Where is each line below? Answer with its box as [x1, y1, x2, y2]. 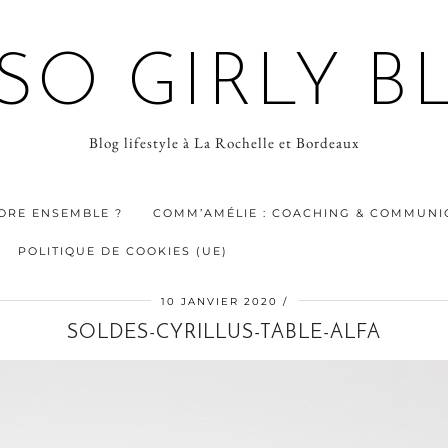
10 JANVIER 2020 [160, 295, 278, 308]
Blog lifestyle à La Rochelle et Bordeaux [89, 133, 359, 152]
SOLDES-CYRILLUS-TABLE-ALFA [67, 323, 381, 343]
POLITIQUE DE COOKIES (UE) [18, 244, 228, 258]
